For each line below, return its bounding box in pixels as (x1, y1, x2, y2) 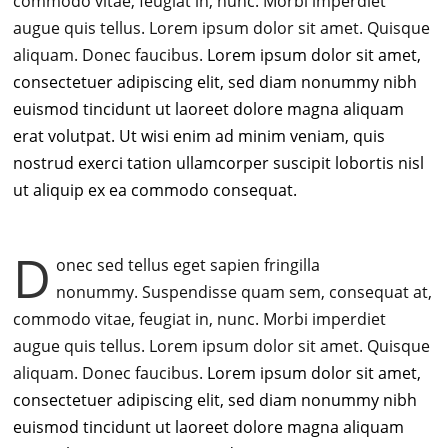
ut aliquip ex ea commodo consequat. (13, 179, 302, 201)
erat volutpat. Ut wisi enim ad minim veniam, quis (13, 125, 386, 147)
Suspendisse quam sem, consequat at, (142, 281, 433, 303)
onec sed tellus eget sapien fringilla (56, 254, 321, 276)
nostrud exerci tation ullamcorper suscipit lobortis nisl (13, 152, 425, 174)
